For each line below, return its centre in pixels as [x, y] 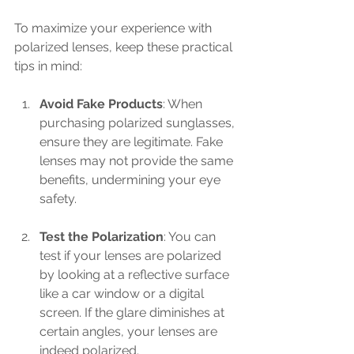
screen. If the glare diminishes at [134, 313]
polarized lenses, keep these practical [125, 47]
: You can [191, 237]
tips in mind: [48, 66]
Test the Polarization [102, 237]
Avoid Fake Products [101, 104]
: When [184, 104]
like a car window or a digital [123, 294]
